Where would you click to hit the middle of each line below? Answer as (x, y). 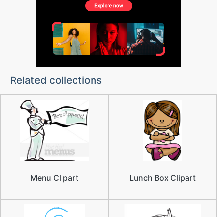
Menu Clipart (54, 178)
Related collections (56, 80)
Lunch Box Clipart (163, 178)
